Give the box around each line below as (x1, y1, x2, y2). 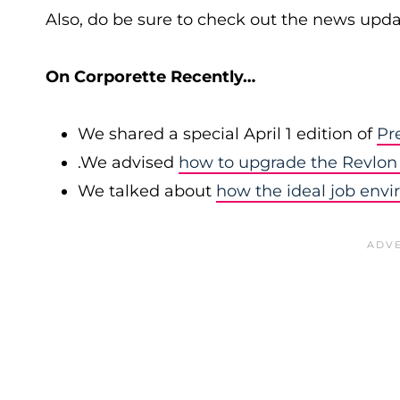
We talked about (78, 181, 216, 201)
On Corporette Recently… (46, 67, 255, 87)
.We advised (78, 153, 179, 172)
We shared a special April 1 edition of (78, 124, 377, 144)
